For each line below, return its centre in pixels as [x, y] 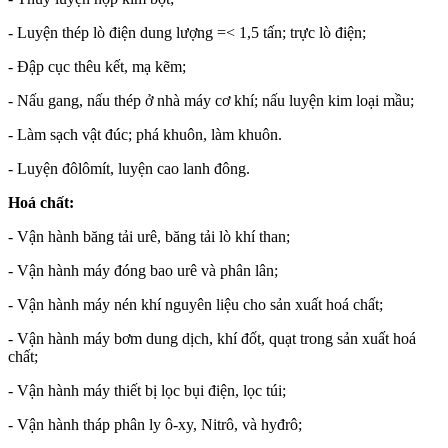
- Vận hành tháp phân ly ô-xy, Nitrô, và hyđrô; [155, 424]
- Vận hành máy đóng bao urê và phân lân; [143, 270]
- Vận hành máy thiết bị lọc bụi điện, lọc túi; [147, 390]
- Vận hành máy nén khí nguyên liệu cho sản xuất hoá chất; [195, 304]
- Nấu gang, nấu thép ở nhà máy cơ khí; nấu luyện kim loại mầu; [211, 100]
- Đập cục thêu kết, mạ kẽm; [97, 66]
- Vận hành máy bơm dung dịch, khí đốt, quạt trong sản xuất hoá [212, 338]
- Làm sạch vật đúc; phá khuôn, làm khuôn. [145, 134]
